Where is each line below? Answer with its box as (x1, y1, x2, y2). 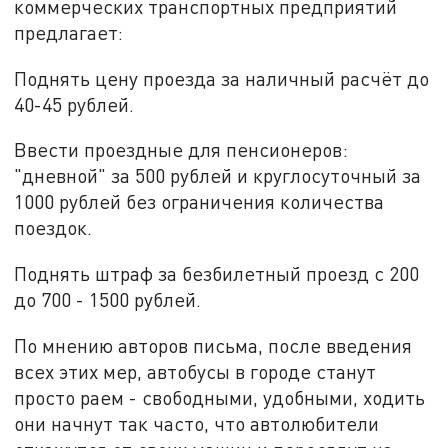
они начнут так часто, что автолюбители (14, 411, 380, 435)
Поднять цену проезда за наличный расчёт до (14, 66, 430, 90)
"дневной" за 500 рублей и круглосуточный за (14, 164, 422, 188)
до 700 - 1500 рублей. (14, 287, 202, 311)
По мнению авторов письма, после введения (14, 333, 413, 357)
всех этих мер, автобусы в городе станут (14, 359, 377, 383)
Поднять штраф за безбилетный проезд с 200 (14, 261, 420, 285)
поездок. (14, 216, 93, 240)
